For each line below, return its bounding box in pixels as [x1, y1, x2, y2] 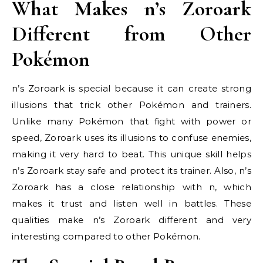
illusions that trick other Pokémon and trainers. [12, 99, 251, 110]
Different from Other [12, 21, 251, 46]
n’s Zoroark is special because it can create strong [12, 83, 251, 94]
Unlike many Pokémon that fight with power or [12, 116, 251, 127]
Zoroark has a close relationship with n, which [12, 181, 251, 193]
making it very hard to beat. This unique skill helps [12, 149, 251, 160]
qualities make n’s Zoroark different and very [12, 214, 251, 225]
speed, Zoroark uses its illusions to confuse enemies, [12, 132, 251, 143]
